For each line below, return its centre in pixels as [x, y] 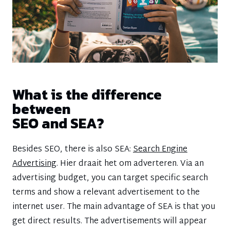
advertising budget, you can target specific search [110, 178]
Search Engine [160, 150]
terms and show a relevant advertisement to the [106, 193]
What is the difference [87, 94]
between [41, 109]
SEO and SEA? [58, 123]
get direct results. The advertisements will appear [110, 222]
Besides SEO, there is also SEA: [73, 150]
